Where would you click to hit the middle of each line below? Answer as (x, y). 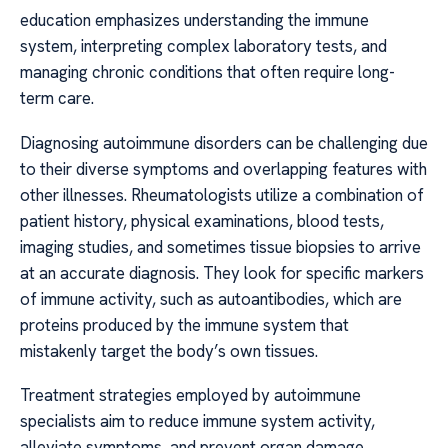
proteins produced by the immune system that (184, 324)
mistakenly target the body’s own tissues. (169, 350)
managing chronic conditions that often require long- (207, 72)
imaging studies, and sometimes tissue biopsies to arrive (220, 246)
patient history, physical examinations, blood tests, (202, 220)
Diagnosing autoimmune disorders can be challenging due (224, 142)
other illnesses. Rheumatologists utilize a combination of (222, 194)
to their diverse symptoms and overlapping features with (223, 168)
